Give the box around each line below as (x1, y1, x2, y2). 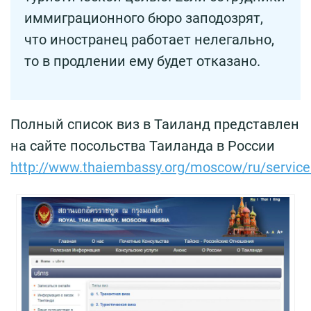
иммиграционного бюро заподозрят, (24, 10, 263, 27)
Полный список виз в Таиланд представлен (10, 116, 299, 133)
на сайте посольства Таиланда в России (10, 137, 275, 155)
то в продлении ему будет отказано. (24, 53, 260, 70)
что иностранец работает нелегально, (24, 31, 274, 49)
